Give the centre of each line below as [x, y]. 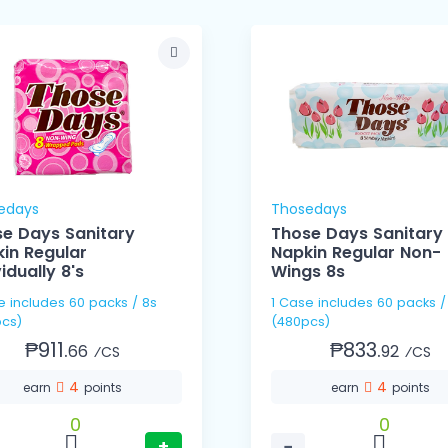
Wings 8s [308, 272]
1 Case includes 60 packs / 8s [294, 303]
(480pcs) [300, 322]
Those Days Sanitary [357, 234]
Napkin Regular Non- [356, 253]
